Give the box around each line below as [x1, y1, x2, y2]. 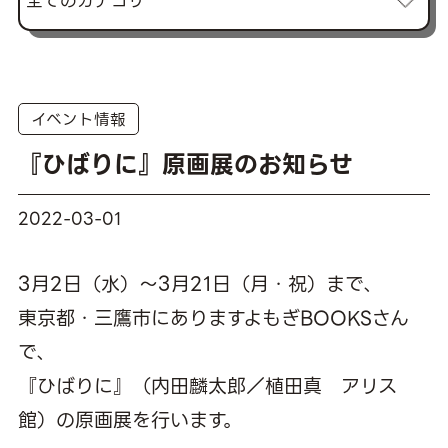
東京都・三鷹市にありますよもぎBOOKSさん [17, 302, 409, 334]
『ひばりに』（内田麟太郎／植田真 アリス [17, 370, 397, 402]
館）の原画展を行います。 [17, 404, 242, 436]
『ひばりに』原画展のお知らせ [17, 145, 353, 185]
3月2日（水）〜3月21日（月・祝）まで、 [17, 268, 382, 300]
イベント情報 [30, 106, 126, 132]
